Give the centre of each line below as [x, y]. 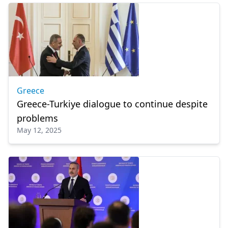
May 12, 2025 [39, 130]
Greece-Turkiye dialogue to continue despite [112, 104]
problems [37, 118]
